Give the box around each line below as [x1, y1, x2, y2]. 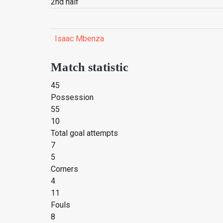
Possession [51, 93, 94, 102]
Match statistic [51, 61, 129, 74]
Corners [51, 164, 78, 174]
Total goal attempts [51, 128, 118, 138]
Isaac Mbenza [55, 34, 104, 43]
